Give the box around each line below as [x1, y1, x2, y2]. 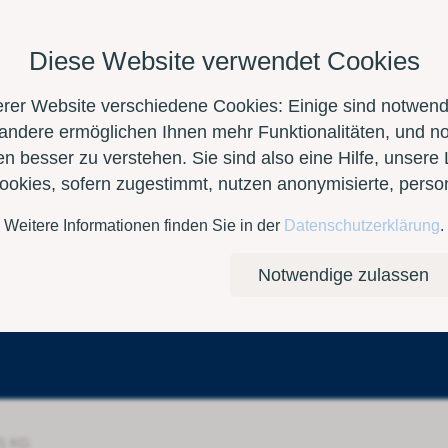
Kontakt [15, 241, 76, 262]
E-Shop [111, 241, 171, 262]
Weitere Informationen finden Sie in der [4, 216, 284, 234]
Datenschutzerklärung [284, 216, 440, 234]
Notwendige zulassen [258, 265, 429, 285]
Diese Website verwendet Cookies [28, 46, 420, 76]
